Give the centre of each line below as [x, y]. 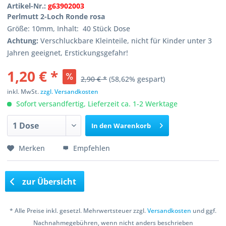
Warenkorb [132, 126]
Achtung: [23, 41]
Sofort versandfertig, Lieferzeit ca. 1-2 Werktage [96, 104]
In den [102, 126]
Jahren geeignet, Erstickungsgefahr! [68, 53]
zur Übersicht [48, 181]
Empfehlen [91, 148]
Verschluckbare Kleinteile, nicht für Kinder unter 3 [125, 41]
